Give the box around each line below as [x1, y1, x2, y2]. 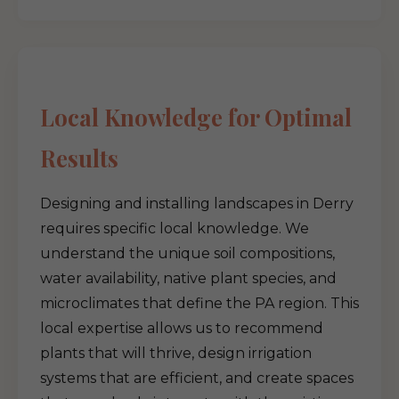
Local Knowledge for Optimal [40, 102, 352, 132]
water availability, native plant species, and [40, 270, 337, 287]
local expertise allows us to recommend [40, 320, 323, 337]
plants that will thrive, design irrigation [40, 345, 312, 362]
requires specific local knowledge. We [40, 220, 309, 237]
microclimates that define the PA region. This [40, 295, 359, 312]
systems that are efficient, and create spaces [40, 370, 354, 387]
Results [40, 142, 118, 173]
